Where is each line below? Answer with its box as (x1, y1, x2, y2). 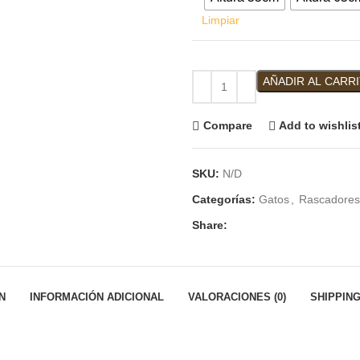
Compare (202, 119, 252, 132)
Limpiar (202, 14, 239, 27)
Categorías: (192, 192, 256, 206)
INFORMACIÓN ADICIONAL (29, 290, 164, 303)
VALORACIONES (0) (187, 290, 286, 303)
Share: (192, 218, 227, 231)
